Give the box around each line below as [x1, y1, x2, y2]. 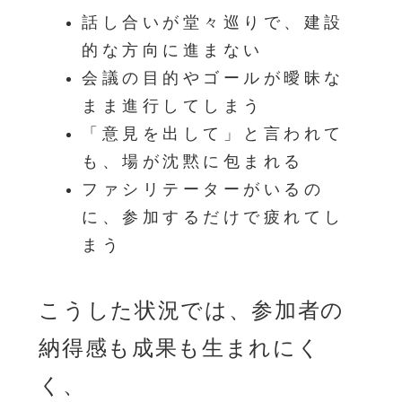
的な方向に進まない [82, 40, 264, 59]
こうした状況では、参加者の [39, 298, 345, 322]
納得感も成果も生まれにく [39, 336, 321, 360]
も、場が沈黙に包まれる [82, 152, 304, 170]
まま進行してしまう [82, 96, 264, 115]
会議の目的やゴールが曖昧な [82, 68, 345, 87]
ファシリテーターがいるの [82, 179, 325, 198]
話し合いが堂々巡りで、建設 [82, 13, 345, 31]
